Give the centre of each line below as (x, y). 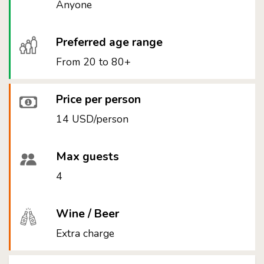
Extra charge (85, 233)
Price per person (99, 100)
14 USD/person (93, 119)
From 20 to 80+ (94, 62)
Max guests (88, 157)
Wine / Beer (88, 214)
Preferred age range (110, 42)
